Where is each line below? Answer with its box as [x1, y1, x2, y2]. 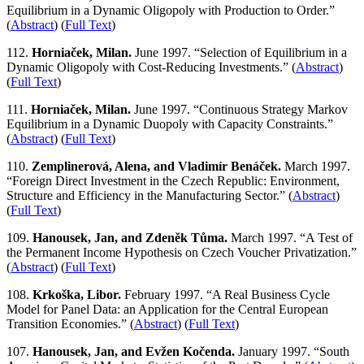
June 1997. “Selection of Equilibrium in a [132, 45, 347, 60]
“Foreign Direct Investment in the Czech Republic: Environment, [6, 174, 340, 188]
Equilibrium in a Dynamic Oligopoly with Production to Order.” [6, 3, 335, 18]
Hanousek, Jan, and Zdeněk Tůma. [32, 231, 227, 245]
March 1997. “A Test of [227, 231, 353, 245]
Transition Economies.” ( [6, 317, 134, 331]
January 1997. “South [235, 344, 349, 359]
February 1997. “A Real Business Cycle [121, 288, 330, 302]
